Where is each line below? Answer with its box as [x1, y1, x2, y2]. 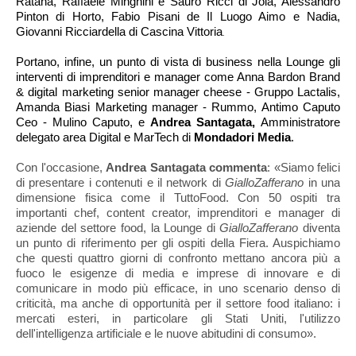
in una [304, 176, 341, 189]
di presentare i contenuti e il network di [16, 176, 226, 189]
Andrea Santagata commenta [106, 161, 267, 174]
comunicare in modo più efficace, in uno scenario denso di [16, 282, 340, 295]
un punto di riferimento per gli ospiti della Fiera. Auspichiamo [16, 237, 340, 250]
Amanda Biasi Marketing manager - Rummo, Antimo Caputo [16, 101, 340, 114]
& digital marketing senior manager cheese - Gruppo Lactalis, [16, 86, 340, 99]
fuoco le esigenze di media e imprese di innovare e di [16, 267, 340, 280]
